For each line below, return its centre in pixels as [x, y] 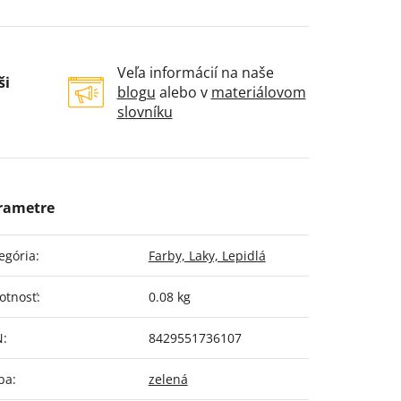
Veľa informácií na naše [195, 73]
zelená [168, 380]
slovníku [145, 112]
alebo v [183, 93]
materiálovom [258, 93]
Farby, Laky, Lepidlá [207, 256]
